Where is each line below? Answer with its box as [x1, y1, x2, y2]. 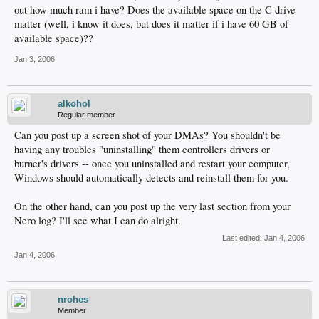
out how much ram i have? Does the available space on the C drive [14, 3, 296, 17]
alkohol [58, 98, 90, 110]
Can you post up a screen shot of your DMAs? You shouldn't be [14, 128, 281, 142]
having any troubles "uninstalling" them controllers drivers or [14, 142, 270, 157]
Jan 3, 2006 [14, 55, 55, 64]
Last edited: [222, 234, 264, 243]
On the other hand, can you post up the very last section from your [14, 199, 291, 214]
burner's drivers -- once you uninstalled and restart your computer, [14, 157, 290, 171]
